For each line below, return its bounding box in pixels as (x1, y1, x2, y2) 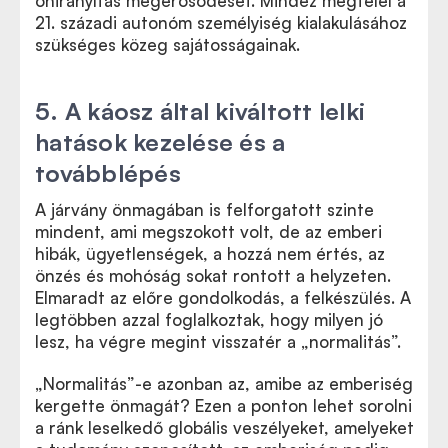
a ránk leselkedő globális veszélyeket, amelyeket (35, 417, 414, 438)
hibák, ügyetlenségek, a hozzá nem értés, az (35, 243, 385, 264)
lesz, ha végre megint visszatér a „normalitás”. (35, 331, 401, 352)
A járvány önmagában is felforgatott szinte (35, 199, 374, 220)
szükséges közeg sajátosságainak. (35, 34, 300, 55)
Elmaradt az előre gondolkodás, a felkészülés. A (35, 287, 411, 308)
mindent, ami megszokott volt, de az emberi (35, 221, 382, 242)
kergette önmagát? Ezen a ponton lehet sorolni (35, 395, 412, 416)
